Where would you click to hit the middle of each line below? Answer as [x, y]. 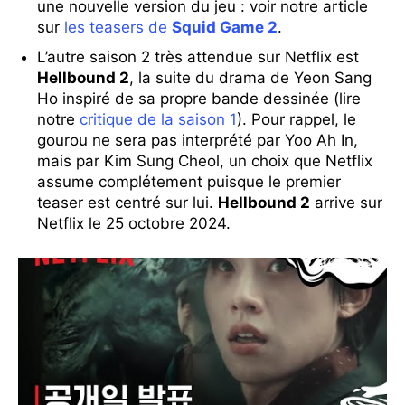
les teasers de [118, 28]
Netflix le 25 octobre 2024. [134, 224]
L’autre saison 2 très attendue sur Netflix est [198, 57]
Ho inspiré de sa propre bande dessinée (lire [199, 99]
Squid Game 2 [225, 28]
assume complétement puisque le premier [189, 182]
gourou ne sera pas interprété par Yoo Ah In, [198, 141]
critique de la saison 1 [158, 120]
